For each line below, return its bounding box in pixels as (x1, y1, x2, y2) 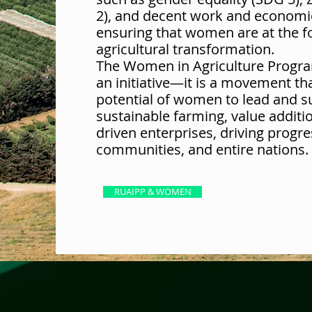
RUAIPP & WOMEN (114, 185, 192, 198)
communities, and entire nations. (96, 140, 309, 159)
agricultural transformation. (96, 40, 274, 58)
